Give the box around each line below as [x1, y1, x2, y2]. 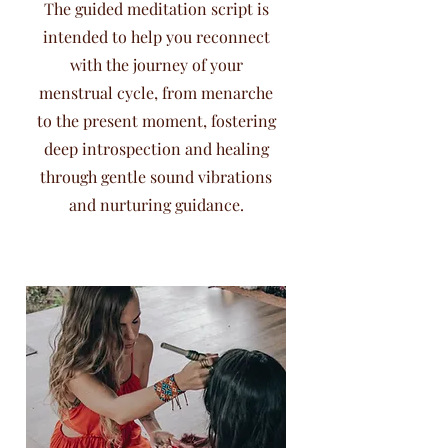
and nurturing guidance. [68, 194, 244, 215]
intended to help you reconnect [42, 26, 270, 47]
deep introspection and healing [43, 138, 269, 159]
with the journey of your [69, 54, 243, 75]
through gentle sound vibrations [40, 166, 272, 187]
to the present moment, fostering [36, 110, 276, 131]
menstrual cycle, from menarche [39, 82, 273, 103]
